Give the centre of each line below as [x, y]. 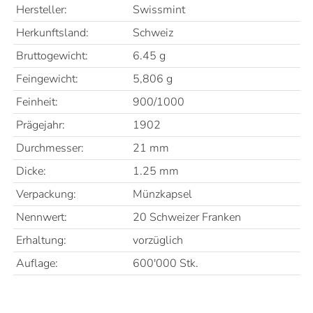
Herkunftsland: [52, 33]
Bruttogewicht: [52, 56]
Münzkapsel [162, 195]
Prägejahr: [40, 125]
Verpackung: [46, 195]
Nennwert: [41, 218]
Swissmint [159, 10]
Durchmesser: [50, 148]
